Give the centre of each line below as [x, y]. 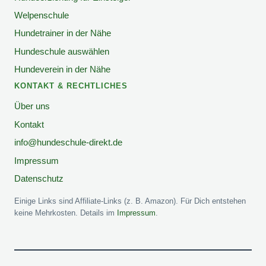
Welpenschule [42, 15]
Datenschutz [39, 179]
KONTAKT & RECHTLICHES [71, 86]
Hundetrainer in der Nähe [63, 33]
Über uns [32, 106]
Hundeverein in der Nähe [62, 69]
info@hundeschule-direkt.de [68, 142]
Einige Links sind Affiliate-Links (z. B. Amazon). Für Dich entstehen [130, 201]
